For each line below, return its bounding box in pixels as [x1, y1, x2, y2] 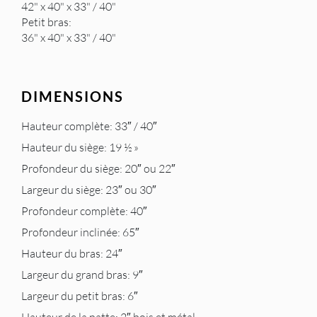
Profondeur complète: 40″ [21, 204, 147, 218]
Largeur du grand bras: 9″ [21, 267, 143, 282]
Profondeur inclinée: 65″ [21, 225, 139, 239]
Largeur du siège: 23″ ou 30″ [21, 183, 156, 197]
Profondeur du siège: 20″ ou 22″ [21, 161, 175, 175]
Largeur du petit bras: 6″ [21, 289, 138, 303]
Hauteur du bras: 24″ [21, 246, 122, 260]
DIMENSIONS [21, 88, 124, 105]
